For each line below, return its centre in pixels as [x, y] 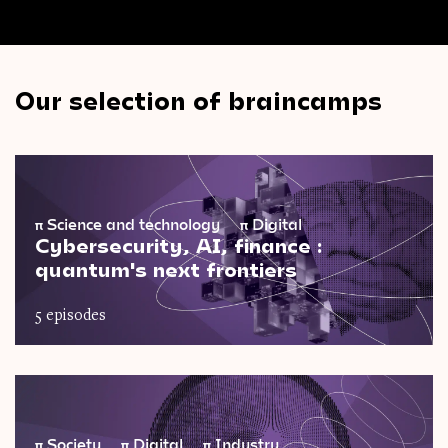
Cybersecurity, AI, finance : [179, 244]
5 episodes [70, 316]
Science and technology [133, 223]
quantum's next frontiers [166, 268]
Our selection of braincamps [198, 99]
